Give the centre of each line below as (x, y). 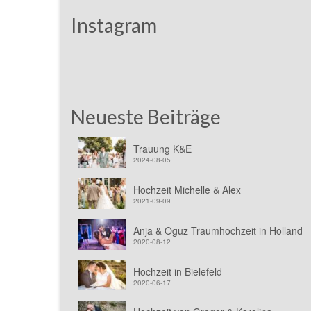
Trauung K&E (162, 149)
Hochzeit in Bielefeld (178, 271)
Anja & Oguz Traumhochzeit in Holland (218, 230)
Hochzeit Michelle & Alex (187, 190)
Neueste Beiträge (146, 117)
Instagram (114, 25)
